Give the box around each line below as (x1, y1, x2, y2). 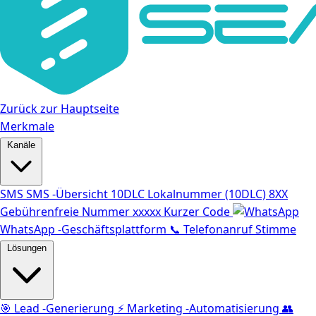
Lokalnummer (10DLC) (147, 186, 266, 202)
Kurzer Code (164, 204, 230, 219)
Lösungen (7, 243, 47, 253)
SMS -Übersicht (26, 186, 108, 202)
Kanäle (7, 140, 35, 150)
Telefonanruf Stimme (183, 221, 296, 237)
